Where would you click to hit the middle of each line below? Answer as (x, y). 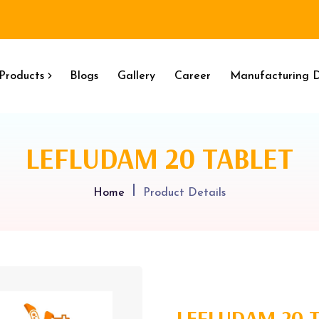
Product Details (184, 193)
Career (193, 76)
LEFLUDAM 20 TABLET (159, 158)
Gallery (136, 76)
